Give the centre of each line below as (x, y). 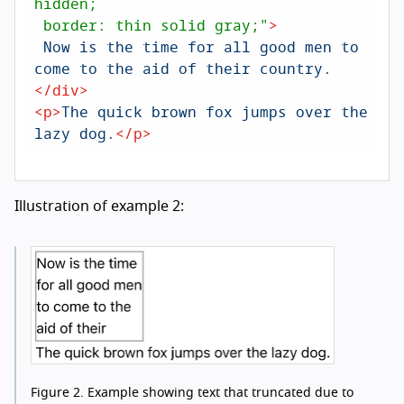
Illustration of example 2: (99, 206)
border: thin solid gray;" (156, 24)
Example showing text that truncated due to (219, 392)
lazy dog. (75, 133)
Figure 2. (57, 392)
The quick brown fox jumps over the (215, 111)
